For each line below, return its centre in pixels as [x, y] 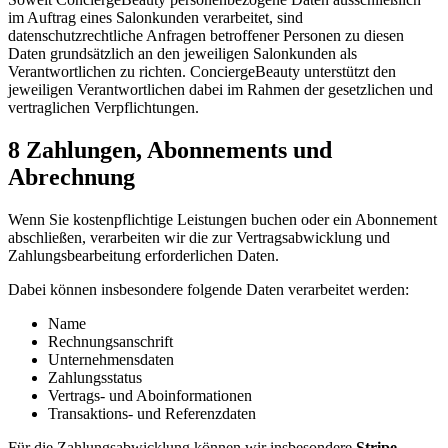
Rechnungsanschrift [110, 342]
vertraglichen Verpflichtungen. [103, 108]
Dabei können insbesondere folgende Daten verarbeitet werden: [208, 290]
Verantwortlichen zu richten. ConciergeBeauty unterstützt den [202, 72]
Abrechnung [71, 177]
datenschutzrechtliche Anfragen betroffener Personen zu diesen [206, 36]
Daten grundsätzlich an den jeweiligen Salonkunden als [182, 54]
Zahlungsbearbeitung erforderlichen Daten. [143, 256]
